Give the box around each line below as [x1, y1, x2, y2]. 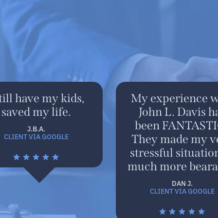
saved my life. [1, 105, 71, 119]
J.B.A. [27, 124, 45, 133]
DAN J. [171, 178, 193, 188]
